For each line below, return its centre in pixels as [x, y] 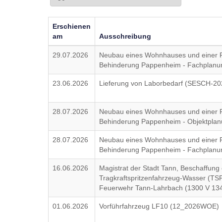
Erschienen [72, 26]
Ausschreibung [125, 36]
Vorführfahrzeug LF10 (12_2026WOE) [159, 206]
